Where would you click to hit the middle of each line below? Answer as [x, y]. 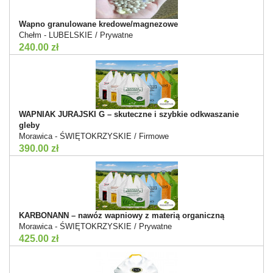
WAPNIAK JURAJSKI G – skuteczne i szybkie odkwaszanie [129, 114]
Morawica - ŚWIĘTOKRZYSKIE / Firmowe [94, 136]
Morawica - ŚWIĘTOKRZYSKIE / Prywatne [95, 226]
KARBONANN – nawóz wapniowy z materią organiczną [122, 215]
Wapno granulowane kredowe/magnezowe [98, 24]
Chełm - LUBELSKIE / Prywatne [76, 35]
